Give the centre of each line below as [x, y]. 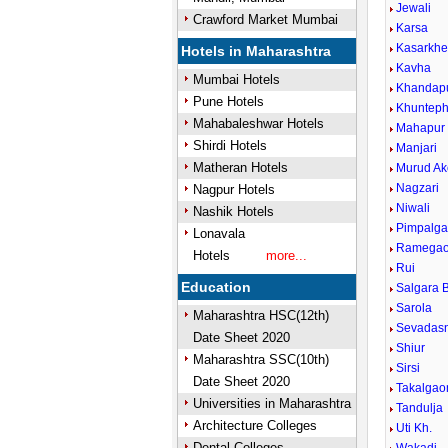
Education [216, 287]
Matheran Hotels [240, 167]
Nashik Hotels [233, 211]
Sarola [414, 308]
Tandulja [420, 408]
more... [286, 255]
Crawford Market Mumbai [265, 19]
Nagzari [418, 188]
